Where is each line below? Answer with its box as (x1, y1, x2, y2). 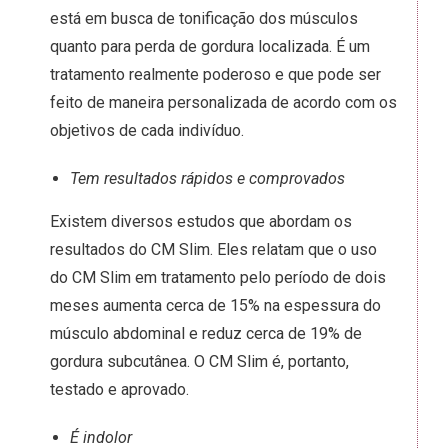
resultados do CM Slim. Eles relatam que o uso (50, 240, 377, 259)
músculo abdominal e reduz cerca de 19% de (50, 324, 362, 343)
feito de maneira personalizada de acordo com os (50, 93, 397, 112)
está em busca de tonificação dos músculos (50, 9, 358, 28)
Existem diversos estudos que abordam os (50, 212, 352, 231)
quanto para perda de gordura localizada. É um (50, 37, 370, 56)
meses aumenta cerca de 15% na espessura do (50, 296, 381, 315)
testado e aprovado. (50, 380, 193, 399)
